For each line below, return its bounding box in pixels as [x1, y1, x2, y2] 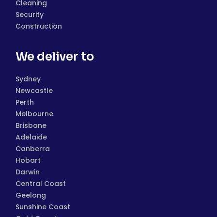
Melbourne [15, 109, 53, 119]
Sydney [15, 74, 41, 84]
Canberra [15, 144, 50, 154]
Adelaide [15, 132, 47, 142]
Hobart [15, 155, 41, 165]
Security [15, 10, 44, 19]
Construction [15, 21, 62, 31]
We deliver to [15, 49, 94, 64]
